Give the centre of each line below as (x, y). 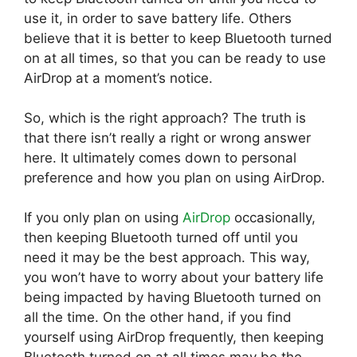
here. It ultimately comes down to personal (160, 157)
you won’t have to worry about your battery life (174, 277)
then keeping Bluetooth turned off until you (161, 237)
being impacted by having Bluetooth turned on (173, 297)
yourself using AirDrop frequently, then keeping (174, 337)
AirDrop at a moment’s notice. (118, 78)
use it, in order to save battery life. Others (158, 18)
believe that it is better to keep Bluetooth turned (178, 38)
